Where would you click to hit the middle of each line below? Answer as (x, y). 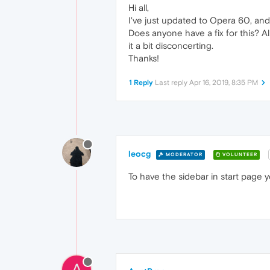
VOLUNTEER (239, 154)
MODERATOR (183, 154)
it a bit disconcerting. (171, 46)
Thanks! (144, 58)
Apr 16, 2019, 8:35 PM (224, 83)
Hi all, (139, 8)
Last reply (172, 83)
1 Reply (141, 83)
